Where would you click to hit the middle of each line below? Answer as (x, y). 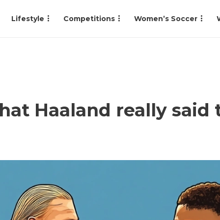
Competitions (89, 19)
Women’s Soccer (166, 19)
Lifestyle (28, 19)
